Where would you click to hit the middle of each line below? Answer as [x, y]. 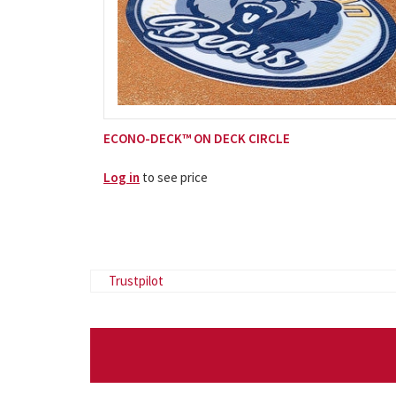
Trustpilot [136, 280]
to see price [174, 177]
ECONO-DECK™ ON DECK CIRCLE [197, 138]
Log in [122, 177]
